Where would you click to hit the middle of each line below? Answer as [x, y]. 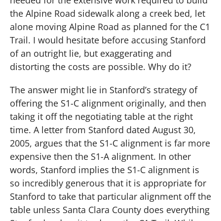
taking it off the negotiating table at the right [101, 117]
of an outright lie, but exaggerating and [91, 53]
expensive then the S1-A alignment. [83, 157]
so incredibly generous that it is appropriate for [108, 183]
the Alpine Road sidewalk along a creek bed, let [108, 13]
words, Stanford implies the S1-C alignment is [105, 170]
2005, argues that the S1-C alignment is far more [110, 143]
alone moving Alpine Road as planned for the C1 [110, 26]
